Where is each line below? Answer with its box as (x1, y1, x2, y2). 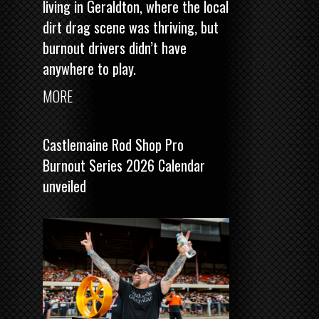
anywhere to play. (43, 57, 136, 79)
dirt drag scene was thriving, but (43, 16, 219, 38)
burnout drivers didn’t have (43, 36, 187, 58)
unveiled (43, 174, 86, 197)
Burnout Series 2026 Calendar (43, 154, 205, 176)
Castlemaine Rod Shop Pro (43, 133, 184, 155)
